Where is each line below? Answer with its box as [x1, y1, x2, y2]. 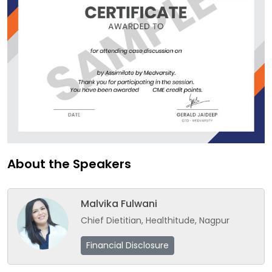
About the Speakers [7, 155, 131, 172]
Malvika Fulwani [81, 196, 157, 211]
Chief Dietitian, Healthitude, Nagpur [81, 214, 229, 226]
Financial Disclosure [86, 239, 169, 251]
